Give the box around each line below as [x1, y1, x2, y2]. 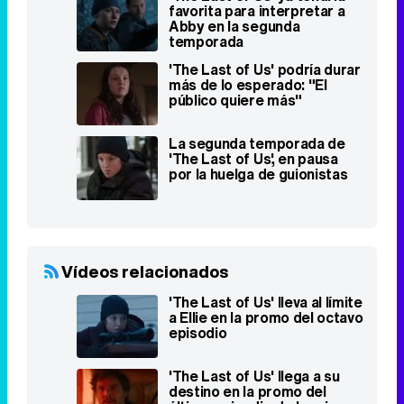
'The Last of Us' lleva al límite [169, 167, 363, 189]
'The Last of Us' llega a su [169, 241, 340, 263]
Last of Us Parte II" [169, 331, 296, 353]
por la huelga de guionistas [169, 40, 348, 62]
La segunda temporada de [169, 9, 345, 32]
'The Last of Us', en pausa [169, 24, 338, 47]
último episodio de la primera [169, 271, 363, 294]
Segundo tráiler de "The [169, 316, 331, 338]
